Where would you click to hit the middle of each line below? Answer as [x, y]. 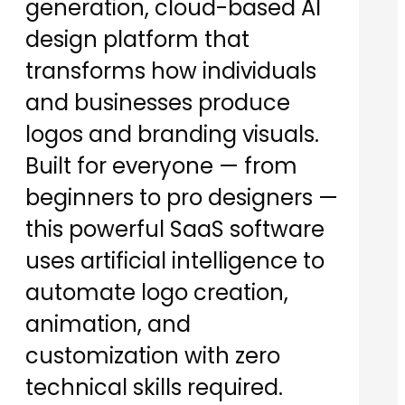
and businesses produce [158, 103]
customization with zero [153, 356]
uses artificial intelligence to [175, 261]
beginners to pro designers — [182, 198]
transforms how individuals [171, 71]
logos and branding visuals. [172, 135]
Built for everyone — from [161, 166]
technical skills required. [154, 388]
